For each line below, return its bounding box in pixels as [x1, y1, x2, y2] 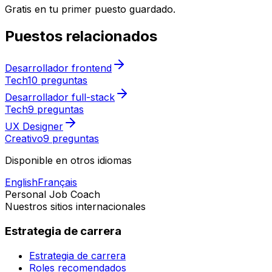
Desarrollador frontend [5, 62, 112, 75]
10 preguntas [27, 74, 87, 87]
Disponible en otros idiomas [5, 154, 132, 167]
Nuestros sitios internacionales [5, 200, 146, 213]
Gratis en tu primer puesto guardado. [5, 3, 175, 16]
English [5, 176, 38, 189]
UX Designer [5, 120, 63, 133]
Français [38, 176, 77, 189]
